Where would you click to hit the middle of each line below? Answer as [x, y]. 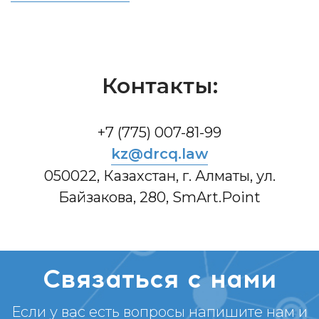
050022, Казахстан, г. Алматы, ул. [159, 176]
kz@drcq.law [159, 154]
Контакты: [159, 86]
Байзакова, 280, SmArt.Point [159, 197]
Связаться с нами [159, 279]
